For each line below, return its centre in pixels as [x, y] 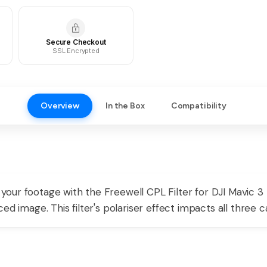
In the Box [125, 105]
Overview [60, 105]
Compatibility [198, 105]
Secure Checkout [76, 42]
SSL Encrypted [76, 50]
